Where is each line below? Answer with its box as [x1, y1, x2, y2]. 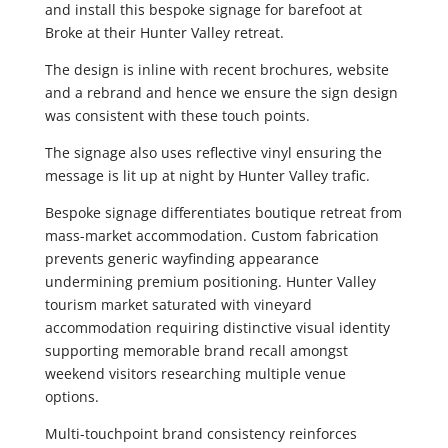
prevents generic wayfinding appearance [44, 248, 319, 268]
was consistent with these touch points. [44, 105, 310, 125]
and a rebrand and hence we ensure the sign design [44, 82, 398, 102]
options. [44, 386, 99, 406]
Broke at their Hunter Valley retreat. [44, 22, 284, 42]
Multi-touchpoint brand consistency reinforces [44, 423, 357, 443]
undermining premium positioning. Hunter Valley [44, 271, 376, 291]
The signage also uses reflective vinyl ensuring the [44, 142, 382, 162]
